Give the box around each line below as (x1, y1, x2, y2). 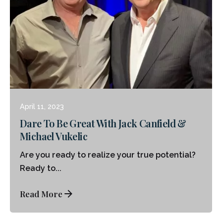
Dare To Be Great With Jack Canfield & (20, 116, 186, 130)
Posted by (40, 61, 74, 70)
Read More (20, 188, 62, 199)
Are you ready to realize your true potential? (20, 150, 196, 160)
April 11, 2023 (20, 102, 64, 111)
